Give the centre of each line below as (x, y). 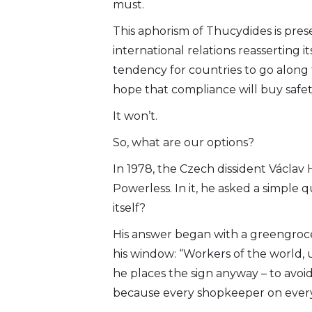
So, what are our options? (184, 143)
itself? (129, 208)
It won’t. (135, 116)
